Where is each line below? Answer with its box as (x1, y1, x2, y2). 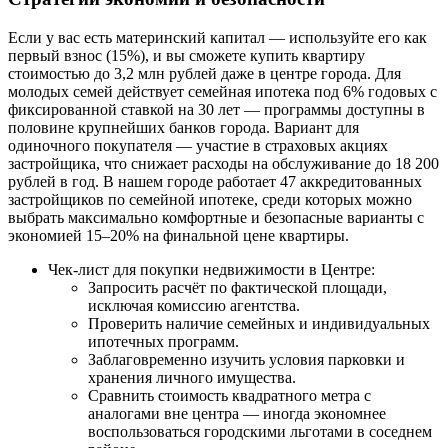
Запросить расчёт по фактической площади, (88, 278, 387, 296)
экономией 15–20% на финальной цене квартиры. (8, 226, 349, 244)
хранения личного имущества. (88, 368, 296, 386)
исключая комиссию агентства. (88, 296, 300, 314)
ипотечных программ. (88, 332, 239, 350)
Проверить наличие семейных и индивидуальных (88, 314, 430, 332)
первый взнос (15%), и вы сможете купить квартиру (8, 46, 365, 64)
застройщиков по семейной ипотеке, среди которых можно (8, 190, 412, 208)
